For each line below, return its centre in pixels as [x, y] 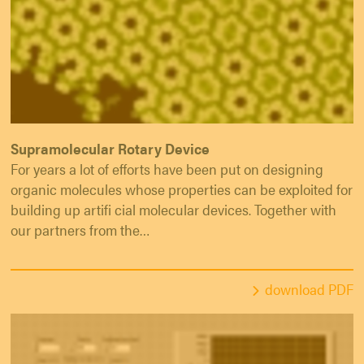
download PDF [309, 289]
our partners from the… [80, 230]
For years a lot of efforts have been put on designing [167, 169]
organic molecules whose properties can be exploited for [182, 189]
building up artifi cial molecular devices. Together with [173, 210]
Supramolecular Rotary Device [110, 149]
